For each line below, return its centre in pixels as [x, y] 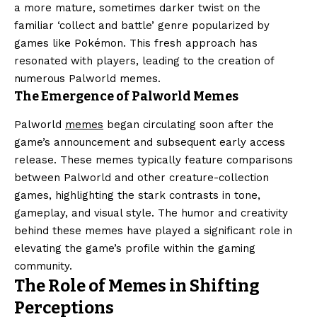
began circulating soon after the [189, 124]
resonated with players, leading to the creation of [144, 61]
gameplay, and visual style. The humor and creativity [151, 213]
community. [43, 266]
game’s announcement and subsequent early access [150, 142]
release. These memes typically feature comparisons [154, 160]
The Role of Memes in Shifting [137, 286]
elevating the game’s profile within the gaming [135, 248]
